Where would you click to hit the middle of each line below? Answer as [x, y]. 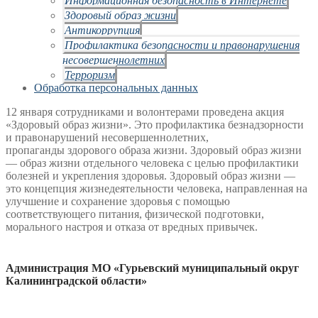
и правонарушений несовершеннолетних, [107, 138]
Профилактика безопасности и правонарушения [182, 45]
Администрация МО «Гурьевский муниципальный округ [152, 268]
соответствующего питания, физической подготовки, [135, 214]
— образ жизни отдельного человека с [100, 163]
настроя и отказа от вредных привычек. [161, 227]
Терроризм [90, 75]
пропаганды [37, 150]
